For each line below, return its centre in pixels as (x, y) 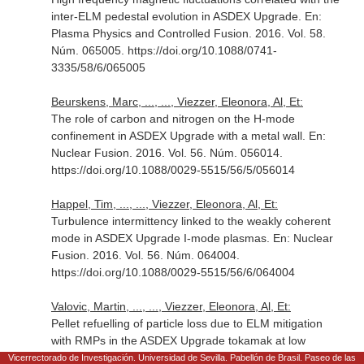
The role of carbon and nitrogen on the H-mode (173, 119)
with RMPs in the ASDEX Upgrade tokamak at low (178, 340)
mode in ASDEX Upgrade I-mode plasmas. (162, 238)
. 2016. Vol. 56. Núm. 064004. (162, 255)
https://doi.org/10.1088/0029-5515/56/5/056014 (173, 170)
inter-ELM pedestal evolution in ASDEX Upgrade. (178, 16)
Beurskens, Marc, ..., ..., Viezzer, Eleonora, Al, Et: (177, 102)
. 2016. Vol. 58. (287, 33)
